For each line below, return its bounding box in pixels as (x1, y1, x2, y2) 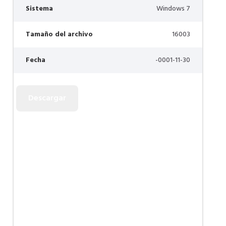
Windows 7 (156, 3, 190, 15)
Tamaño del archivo (26, 29, 93, 40)
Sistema (26, 3, 53, 15)
